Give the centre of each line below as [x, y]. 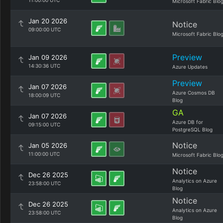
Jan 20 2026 [48, 21]
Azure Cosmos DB [194, 93]
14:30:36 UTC [44, 66]
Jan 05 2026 [48, 145]
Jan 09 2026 [48, 57]
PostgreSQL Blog [192, 129]
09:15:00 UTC [44, 124]
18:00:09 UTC [44, 95]
